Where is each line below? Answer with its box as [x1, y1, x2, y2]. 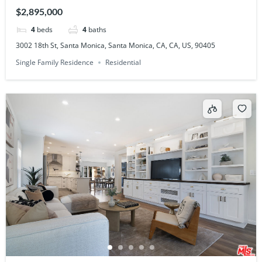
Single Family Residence [16, 57, 94, 68]
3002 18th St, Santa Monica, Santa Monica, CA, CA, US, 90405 [16, 40, 216, 51]
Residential [105, 57, 142, 68]
